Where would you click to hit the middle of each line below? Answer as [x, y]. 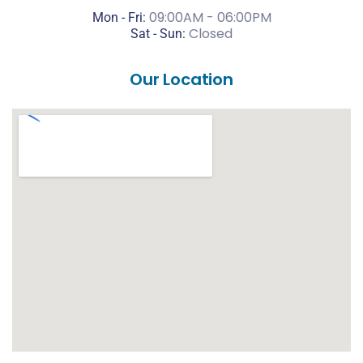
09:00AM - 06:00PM [208, 17]
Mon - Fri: [119, 17]
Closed [209, 33]
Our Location [181, 79]
